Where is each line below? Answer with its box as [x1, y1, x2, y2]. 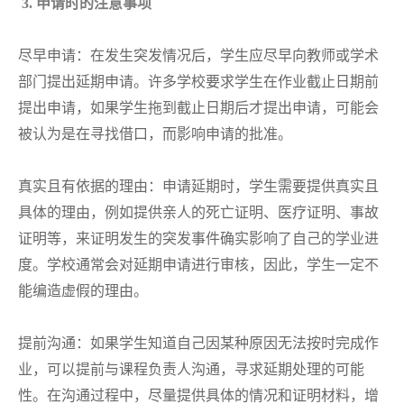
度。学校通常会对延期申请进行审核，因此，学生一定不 [18, 257, 379, 272]
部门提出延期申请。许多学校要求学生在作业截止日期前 [18, 74, 379, 89]
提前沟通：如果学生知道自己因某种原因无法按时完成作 [18, 335, 379, 351]
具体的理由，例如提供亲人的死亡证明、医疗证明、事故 [18, 205, 379, 220]
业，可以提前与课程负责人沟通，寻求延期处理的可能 [18, 362, 364, 377]
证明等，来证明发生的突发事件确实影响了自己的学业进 [18, 231, 379, 246]
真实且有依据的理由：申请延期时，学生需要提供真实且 [18, 179, 379, 194]
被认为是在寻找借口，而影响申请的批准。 [18, 126, 292, 142]
